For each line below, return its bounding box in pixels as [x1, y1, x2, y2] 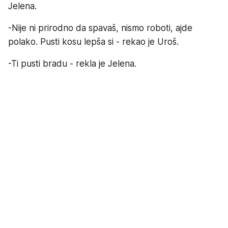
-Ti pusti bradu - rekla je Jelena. [8, 58, 136, 69]
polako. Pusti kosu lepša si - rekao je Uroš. [8, 36, 179, 47]
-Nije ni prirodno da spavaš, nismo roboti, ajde [8, 22, 192, 33]
